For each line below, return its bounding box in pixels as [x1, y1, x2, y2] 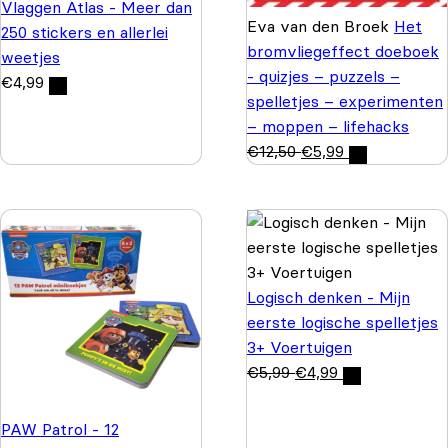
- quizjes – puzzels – [247, 65, 400, 86]
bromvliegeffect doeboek [247, 40, 439, 61]
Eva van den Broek [247, 15, 394, 36]
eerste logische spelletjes [247, 311, 438, 332]
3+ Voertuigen [247, 336, 352, 357]
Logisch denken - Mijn [247, 286, 410, 307]
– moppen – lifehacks [247, 115, 409, 136]
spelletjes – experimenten [247, 90, 443, 111]
